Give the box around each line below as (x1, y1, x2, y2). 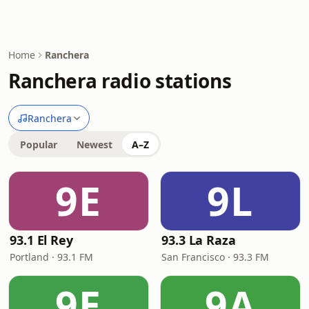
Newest (77, 138, 112, 151)
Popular (20, 138, 57, 151)
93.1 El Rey (10, 232, 74, 248)
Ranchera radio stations (8, 68, 232, 94)
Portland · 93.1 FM (10, 250, 93, 263)
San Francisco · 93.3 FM (161, 250, 269, 263)
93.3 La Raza (161, 232, 236, 248)
